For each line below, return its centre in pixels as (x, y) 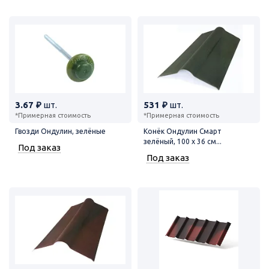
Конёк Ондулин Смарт (183, 131)
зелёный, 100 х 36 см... (183, 141)
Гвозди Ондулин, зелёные (60, 131)
